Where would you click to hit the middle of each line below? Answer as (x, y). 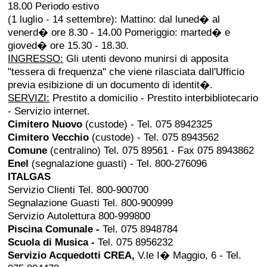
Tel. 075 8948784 (140, 229)
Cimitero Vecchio (49, 138)
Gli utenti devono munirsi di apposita (146, 59)
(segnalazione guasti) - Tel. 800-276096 (118, 164)
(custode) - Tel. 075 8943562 (154, 138)
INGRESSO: (36, 59)
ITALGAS (30, 177)
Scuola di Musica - (53, 243)
